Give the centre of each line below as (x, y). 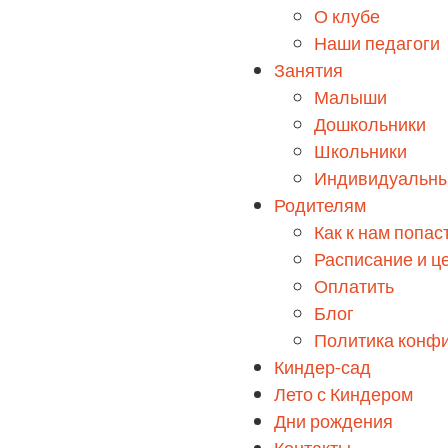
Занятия (308, 71)
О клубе (347, 17)
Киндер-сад (322, 368)
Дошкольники (370, 125)
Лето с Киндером (343, 395)
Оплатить (354, 287)
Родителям (320, 206)
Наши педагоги (377, 44)
